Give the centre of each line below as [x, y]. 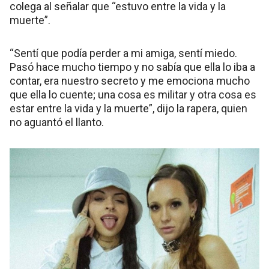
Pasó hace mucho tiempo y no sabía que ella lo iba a [132, 67]
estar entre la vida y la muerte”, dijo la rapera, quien [128, 109]
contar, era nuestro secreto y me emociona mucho [130, 81]
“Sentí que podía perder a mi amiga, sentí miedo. [123, 53]
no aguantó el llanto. [57, 122]
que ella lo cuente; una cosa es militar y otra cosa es [133, 95]
